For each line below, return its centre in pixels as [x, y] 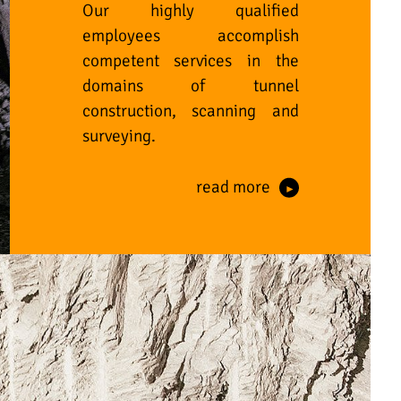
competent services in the [190, 60]
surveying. [119, 136]
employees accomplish [190, 35]
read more [233, 187]
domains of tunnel [190, 85]
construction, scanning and [190, 111]
